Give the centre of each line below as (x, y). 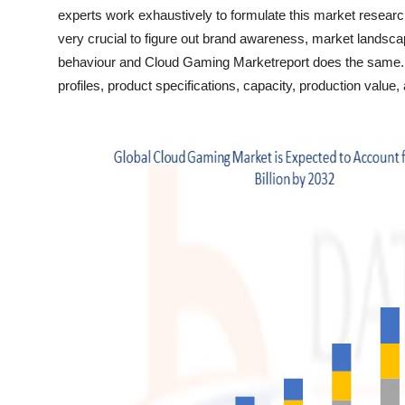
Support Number (71, 104)
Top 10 (37, 15)
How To (40, 60)
